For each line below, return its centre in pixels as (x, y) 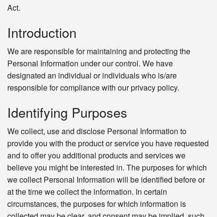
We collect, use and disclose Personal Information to (97, 131)
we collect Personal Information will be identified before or (106, 180)
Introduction (42, 32)
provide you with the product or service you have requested (108, 143)
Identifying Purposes (67, 112)
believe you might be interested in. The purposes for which (107, 168)
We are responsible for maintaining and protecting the (99, 51)
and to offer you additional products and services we (96, 155)
